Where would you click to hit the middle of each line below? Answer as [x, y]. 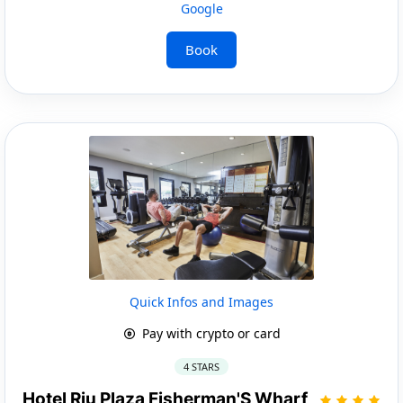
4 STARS [201, 366]
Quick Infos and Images [201, 301]
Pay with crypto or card [209, 333]
